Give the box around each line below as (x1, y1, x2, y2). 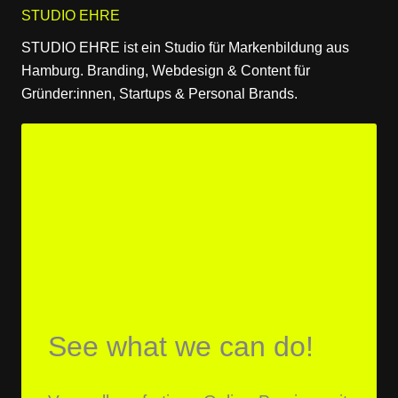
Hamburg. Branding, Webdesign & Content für (21, 63, 310, 78)
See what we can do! (48, 330, 314, 362)
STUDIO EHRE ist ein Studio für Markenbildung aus (21, 40, 349, 55)
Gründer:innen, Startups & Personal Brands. (21, 86, 298, 101)
